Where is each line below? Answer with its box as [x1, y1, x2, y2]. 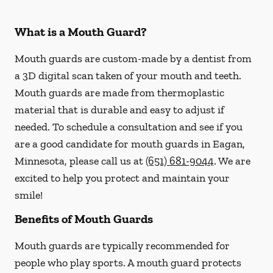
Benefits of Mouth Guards [15, 211, 153, 226]
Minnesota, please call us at [15, 154, 146, 168]
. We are [214, 154, 250, 168]
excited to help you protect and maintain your [15, 171, 230, 185]
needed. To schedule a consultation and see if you [15, 120, 243, 133]
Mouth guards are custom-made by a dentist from [15, 52, 252, 65]
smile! [15, 188, 43, 202]
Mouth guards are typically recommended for [15, 239, 230, 252]
